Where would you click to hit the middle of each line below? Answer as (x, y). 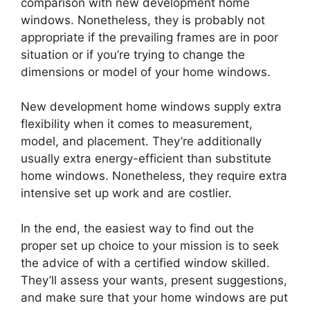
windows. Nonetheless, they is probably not (143, 20)
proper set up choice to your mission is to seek (150, 245)
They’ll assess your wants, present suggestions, (154, 280)
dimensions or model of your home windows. (146, 72)
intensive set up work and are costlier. (126, 193)
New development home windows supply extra (151, 107)
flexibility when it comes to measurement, (137, 124)
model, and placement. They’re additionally (141, 142)
